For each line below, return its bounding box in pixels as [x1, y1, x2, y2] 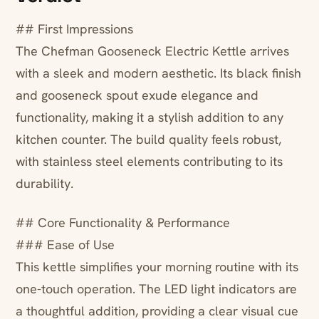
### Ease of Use [16, 236, 115, 253]
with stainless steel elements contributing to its [16, 153, 283, 170]
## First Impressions [16, 21, 133, 38]
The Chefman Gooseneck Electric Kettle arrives [16, 43, 289, 60]
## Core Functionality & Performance [16, 214, 230, 231]
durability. [16, 175, 73, 192]
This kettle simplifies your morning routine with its [16, 258, 298, 276]
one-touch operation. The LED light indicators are [16, 281, 297, 298]
